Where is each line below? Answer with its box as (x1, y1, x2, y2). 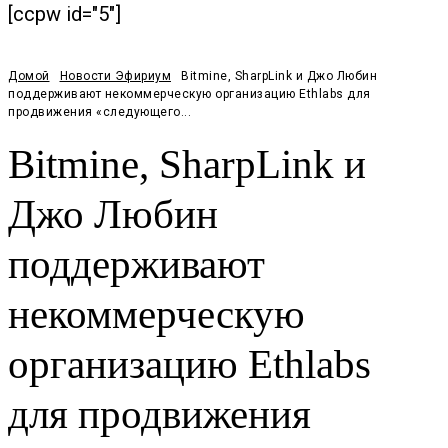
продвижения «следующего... (8, 105, 191, 119)
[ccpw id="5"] (8, 2, 121, 26)
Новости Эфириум (59, 69, 171, 83)
